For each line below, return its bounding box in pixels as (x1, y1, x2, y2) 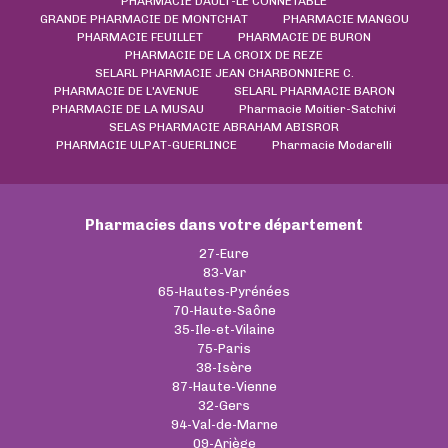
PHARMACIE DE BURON (238, 29, 371, 44)
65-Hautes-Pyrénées (158, 283, 290, 299)
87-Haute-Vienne (171, 378, 277, 394)
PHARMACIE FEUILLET (77, 29, 203, 44)
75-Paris (197, 340, 251, 356)
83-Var (202, 264, 246, 280)
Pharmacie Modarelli (272, 137, 392, 152)
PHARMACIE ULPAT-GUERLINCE (56, 137, 237, 152)
